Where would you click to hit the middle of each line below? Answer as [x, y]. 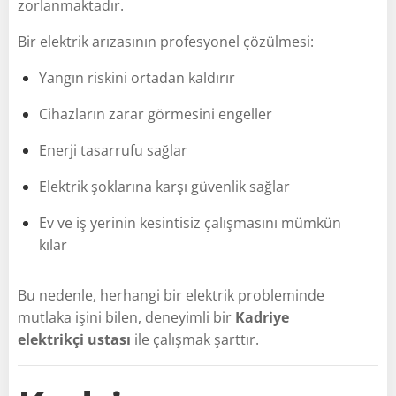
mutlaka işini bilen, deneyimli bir [126, 317]
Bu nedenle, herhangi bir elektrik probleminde [171, 295]
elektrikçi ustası [74, 339]
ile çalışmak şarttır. [195, 339]
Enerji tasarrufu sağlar [113, 150]
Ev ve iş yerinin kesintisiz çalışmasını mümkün [190, 222]
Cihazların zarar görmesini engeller [156, 114]
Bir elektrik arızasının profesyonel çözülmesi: [166, 41]
